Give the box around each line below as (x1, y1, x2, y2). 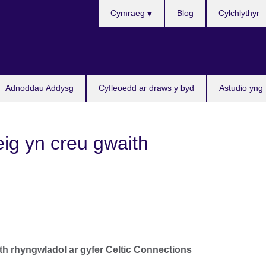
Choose (97, 1, 131, 11)
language (97, 30, 138, 40)
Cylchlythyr (218, 8, 259, 18)
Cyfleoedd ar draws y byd (99, 83, 194, 93)
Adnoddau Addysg (5, 83, 74, 93)
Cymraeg (110, 8, 147, 18)
